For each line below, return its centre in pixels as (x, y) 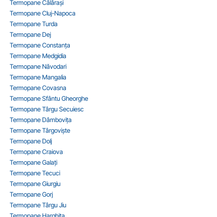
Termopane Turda (34, 23)
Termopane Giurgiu (35, 183)
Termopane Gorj (31, 194)
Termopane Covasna (38, 87)
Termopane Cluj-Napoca (43, 13)
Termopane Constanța (40, 45)
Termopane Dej (30, 34)
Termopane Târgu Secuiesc (47, 109)
